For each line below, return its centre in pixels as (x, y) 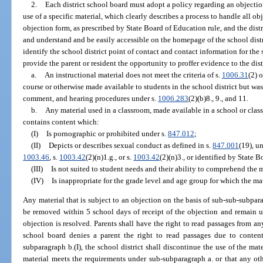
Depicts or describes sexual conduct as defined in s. (130, 145)
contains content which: (61, 122)
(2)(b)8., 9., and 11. (219, 98)
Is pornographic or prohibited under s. (107, 133)
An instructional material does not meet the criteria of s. (133, 75)
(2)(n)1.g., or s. (110, 157)
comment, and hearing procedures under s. (91, 98)
